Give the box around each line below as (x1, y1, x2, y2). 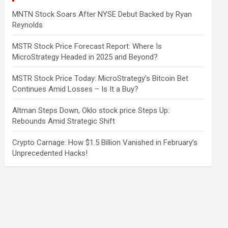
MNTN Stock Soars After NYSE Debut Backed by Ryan (12, 9, 192, 19)
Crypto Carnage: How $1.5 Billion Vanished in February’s (12, 137, 198, 147)
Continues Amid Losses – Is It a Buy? (12, 84, 139, 94)
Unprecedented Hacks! (12, 148, 88, 158)
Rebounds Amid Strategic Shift (12, 116, 116, 126)
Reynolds (12, 20, 43, 30)
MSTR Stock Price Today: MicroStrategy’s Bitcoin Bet (12, 73, 189, 83)
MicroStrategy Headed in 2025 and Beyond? (12, 52, 158, 62)
